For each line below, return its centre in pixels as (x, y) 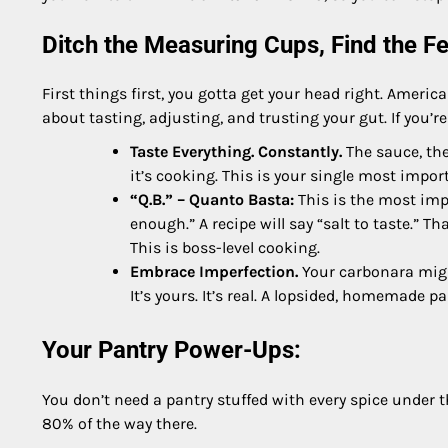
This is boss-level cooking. (225, 248)
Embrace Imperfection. (214, 272)
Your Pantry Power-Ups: (171, 350)
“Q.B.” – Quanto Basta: (212, 200)
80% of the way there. (119, 424)
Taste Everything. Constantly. (236, 152)
